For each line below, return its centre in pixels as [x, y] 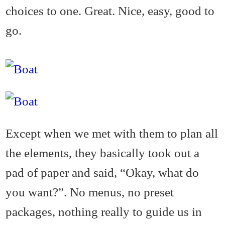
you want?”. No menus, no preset [90, 192]
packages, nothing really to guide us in [104, 212]
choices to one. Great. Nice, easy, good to [110, 10]
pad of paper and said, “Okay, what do [102, 173]
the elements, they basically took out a [103, 153]
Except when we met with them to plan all [112, 133]
